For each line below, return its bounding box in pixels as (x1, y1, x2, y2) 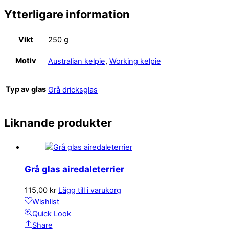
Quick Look (32, 209, 71, 218)
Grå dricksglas (48, 85, 98, 95)
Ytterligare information (4, 8, 130, 21)
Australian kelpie (48, 56, 105, 66)
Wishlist (32, 197, 59, 207)
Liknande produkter (4, 116, 112, 130)
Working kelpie (109, 56, 161, 66)
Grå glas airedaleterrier (25, 163, 124, 174)
